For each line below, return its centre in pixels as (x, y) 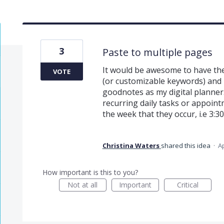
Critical (187, 184)
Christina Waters (131, 145)
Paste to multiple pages (157, 52)
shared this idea (186, 145)
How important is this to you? (90, 172)
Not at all (83, 184)
